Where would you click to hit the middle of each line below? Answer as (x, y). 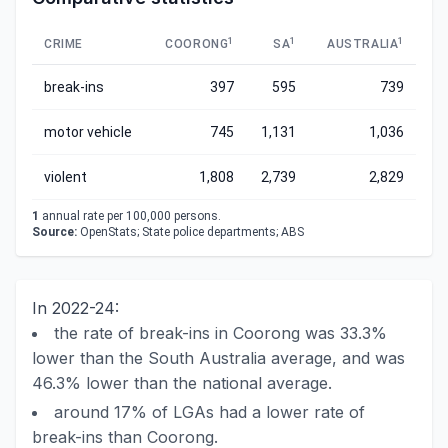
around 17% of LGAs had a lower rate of (209, 412)
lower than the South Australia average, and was (218, 358)
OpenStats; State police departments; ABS (190, 232)
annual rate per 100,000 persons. (130, 216)
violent (65, 177)
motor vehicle (88, 132)
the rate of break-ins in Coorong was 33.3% (220, 333)
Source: (54, 232)
